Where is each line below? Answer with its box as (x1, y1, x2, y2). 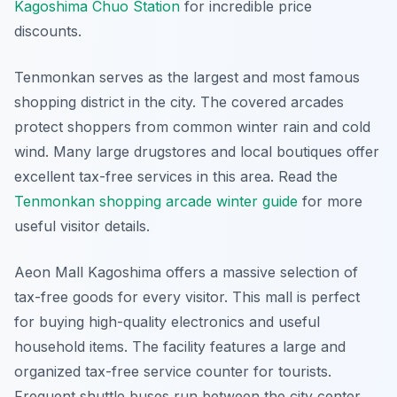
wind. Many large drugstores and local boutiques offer (14, 143, 379, 161)
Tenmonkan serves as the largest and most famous (14, 68, 360, 87)
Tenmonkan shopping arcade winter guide (14, 192, 298, 211)
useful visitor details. (14, 217, 150, 236)
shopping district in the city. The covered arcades (14, 93, 344, 112)
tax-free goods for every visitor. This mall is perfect (14, 288, 360, 307)
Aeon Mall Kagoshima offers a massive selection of (14, 263, 358, 282)
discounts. (14, 22, 82, 41)
